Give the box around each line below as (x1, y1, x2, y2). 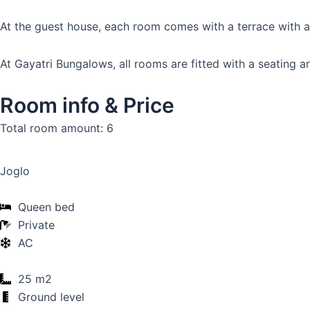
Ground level (18, 290, 84, 304)
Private (18, 218, 55, 232)
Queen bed (18, 200, 75, 214)
